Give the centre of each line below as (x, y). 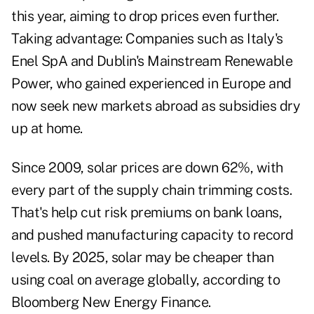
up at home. (47, 129)
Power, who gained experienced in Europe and (151, 84)
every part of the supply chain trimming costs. (151, 190)
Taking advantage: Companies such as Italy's (147, 39)
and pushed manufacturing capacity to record (152, 235)
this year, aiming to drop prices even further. (145, 16)
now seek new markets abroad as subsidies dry (156, 106)
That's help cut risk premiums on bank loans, (146, 213)
